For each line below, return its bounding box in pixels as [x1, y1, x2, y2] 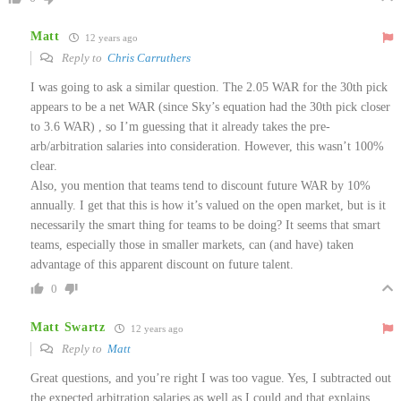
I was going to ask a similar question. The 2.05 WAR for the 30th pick [30, 80, 388, 94]
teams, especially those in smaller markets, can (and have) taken [30, 237, 354, 252]
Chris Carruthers [107, 50, 191, 64]
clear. [30, 158, 57, 173]
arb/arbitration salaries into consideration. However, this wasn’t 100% [30, 139, 384, 153]
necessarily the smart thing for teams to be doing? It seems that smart [30, 218, 380, 232]
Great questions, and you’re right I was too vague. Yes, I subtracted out [30, 371, 391, 385]
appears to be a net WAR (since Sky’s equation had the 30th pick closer [30, 99, 390, 114]
